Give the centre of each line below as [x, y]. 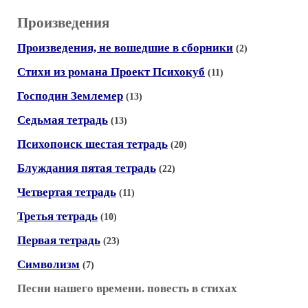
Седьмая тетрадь [63, 120]
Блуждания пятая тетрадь [87, 168]
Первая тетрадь [59, 240]
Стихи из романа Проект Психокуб [111, 72]
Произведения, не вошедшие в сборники [125, 48]
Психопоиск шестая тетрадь [92, 144]
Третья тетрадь [57, 216]
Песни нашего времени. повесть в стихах [127, 288]
